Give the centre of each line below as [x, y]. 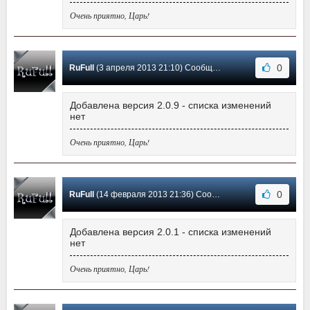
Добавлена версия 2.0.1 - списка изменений [171, 232]
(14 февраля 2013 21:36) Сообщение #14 [153, 195]
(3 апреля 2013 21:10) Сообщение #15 [153, 68]
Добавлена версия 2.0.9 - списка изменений [171, 106]
